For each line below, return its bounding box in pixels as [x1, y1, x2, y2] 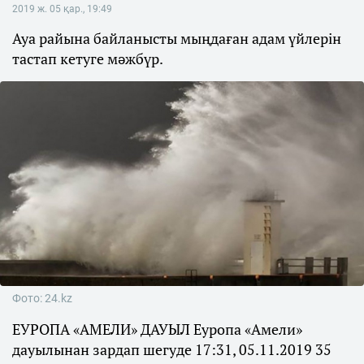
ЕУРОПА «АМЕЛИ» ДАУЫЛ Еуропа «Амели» [12, 319, 302, 340]
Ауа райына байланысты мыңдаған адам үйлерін [12, 28, 341, 48]
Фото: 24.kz [12, 292, 72, 305]
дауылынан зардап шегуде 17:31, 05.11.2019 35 [12, 340, 331, 360]
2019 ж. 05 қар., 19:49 [12, 3, 112, 15]
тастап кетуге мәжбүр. [12, 49, 163, 68]
